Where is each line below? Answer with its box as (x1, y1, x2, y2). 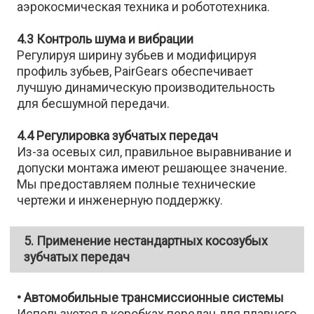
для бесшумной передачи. (17, 96, 170, 111)
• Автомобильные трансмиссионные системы (17, 290, 285, 306)
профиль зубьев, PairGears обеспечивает (17, 64, 254, 79)
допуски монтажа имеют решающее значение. (17, 161, 288, 176)
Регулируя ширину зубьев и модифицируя (17, 48, 257, 63)
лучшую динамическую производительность (17, 80, 275, 95)
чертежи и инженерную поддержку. (17, 193, 224, 208)
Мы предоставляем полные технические (17, 177, 257, 192)
